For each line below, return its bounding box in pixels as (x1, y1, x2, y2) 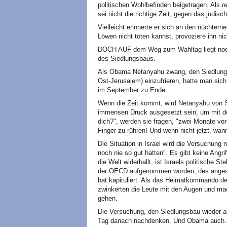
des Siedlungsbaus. (98, 55, 156, 62)
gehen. (98, 195, 118, 202)
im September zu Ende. (98, 86, 167, 94)
